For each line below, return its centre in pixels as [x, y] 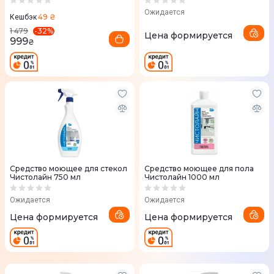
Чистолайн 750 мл [45, 177]
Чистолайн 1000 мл [182, 177]
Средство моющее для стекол [68, 168]
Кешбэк [23, 17]
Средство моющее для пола [199, 168]
